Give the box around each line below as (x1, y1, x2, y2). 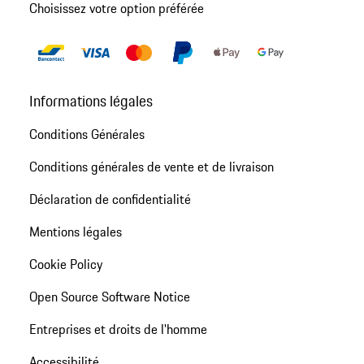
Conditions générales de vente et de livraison (28, 156, 274, 176)
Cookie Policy (28, 253, 102, 274)
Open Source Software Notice (28, 286, 190, 306)
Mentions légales (28, 221, 122, 241)
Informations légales (28, 89, 153, 112)
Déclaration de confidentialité (28, 188, 191, 209)
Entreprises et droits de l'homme (28, 318, 207, 339)
